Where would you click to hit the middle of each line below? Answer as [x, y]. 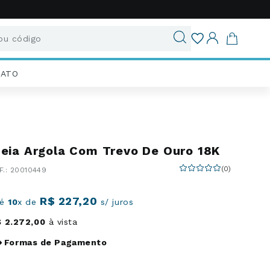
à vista [61, 222]
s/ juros [115, 202]
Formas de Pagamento [55, 242]
